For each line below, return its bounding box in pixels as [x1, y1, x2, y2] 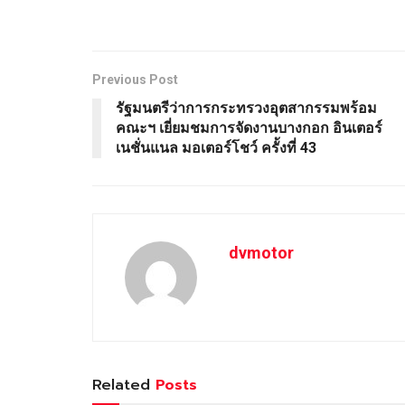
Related [92, 374, 150, 397]
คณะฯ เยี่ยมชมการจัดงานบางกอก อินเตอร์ [116, 119, 382, 137]
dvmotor [229, 243, 294, 263]
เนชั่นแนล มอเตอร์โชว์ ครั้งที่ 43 [116, 139, 320, 157]
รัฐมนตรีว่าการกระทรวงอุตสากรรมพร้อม [116, 99, 377, 118]
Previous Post [92, 72, 178, 88]
